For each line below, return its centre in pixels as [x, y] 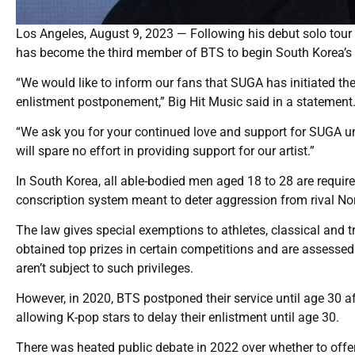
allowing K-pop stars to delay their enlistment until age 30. [177, 318]
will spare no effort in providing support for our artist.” [165, 151]
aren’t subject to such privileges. [105, 269]
